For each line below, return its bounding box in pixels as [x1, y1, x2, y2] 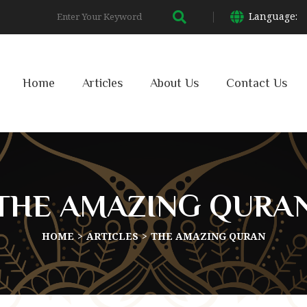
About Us [150, 76, 199, 90]
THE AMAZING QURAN [151, 229, 265, 243]
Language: [249, 10, 301, 23]
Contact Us [226, 76, 287, 90]
